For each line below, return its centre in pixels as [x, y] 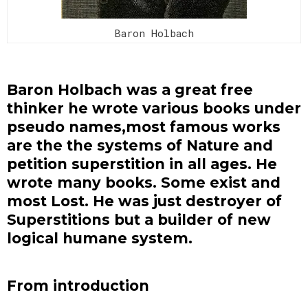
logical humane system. [100, 238]
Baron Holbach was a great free [130, 89]
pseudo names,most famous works [144, 126]
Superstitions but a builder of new [139, 219]
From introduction [80, 285]
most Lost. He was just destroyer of [144, 201]
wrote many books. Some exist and [144, 182]
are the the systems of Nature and [140, 145]
